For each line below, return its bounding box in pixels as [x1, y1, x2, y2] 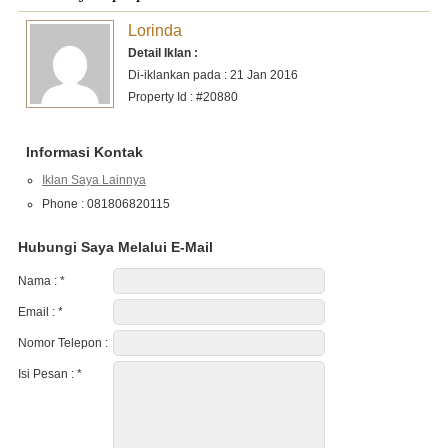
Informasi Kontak [25, 143, 143, 160]
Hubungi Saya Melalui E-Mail [17, 238, 213, 255]
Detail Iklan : [127, 45, 198, 60]
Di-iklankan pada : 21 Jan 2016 [127, 67, 298, 82]
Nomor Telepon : [17, 335, 108, 350]
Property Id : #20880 [127, 89, 238, 104]
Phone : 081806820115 [41, 196, 170, 211]
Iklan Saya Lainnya [41, 172, 146, 187]
